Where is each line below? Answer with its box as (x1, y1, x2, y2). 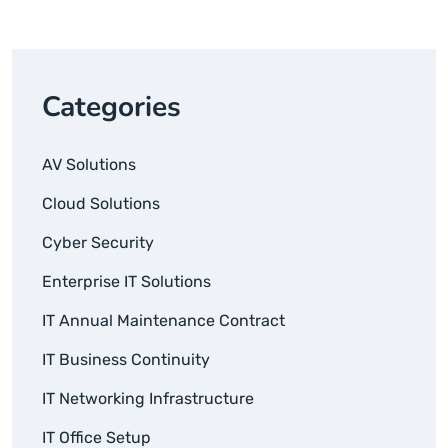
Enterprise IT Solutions (42, 272, 211, 292)
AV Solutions (42, 155, 136, 175)
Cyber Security (42, 233, 154, 253)
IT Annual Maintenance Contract (42, 311, 285, 331)
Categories (42, 88, 181, 127)
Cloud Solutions (42, 194, 160, 214)
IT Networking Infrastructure (42, 389, 254, 409)
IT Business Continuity (42, 350, 210, 370)
